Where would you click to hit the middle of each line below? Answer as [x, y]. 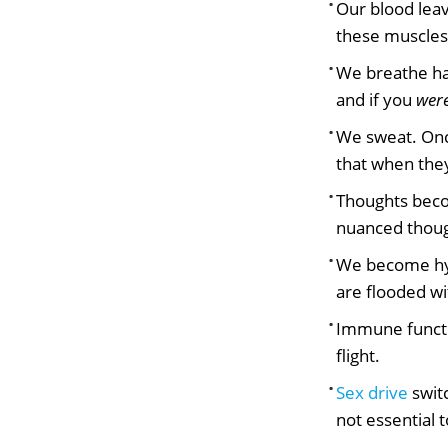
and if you [376, 100]
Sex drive [372, 393]
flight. [358, 356]
